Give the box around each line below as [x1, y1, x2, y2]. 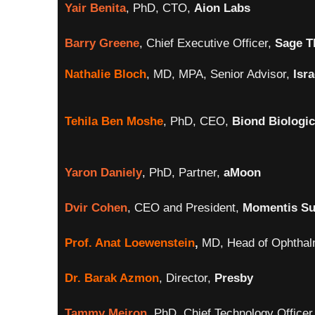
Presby [214, 271, 253, 285]
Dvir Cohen [65, 201, 127, 214]
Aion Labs [194, 1, 250, 15]
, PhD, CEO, [163, 115, 232, 128]
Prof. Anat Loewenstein [65, 236, 195, 250]
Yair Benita [65, 1, 126, 15]
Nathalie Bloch [65, 67, 146, 81]
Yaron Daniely [65, 166, 142, 179]
